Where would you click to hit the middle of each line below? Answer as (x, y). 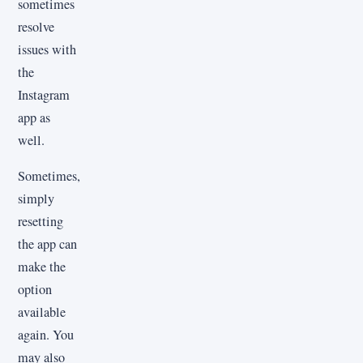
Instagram (44, 94)
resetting (41, 222)
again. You (46, 335)
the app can (47, 244)
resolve (36, 26)
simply (36, 199)
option (35, 290)
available (42, 312)
